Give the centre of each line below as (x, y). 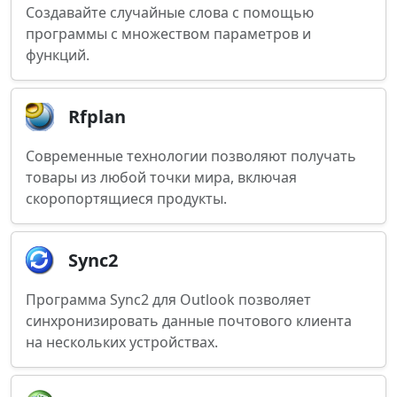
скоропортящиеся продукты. (126, 198)
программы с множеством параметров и (168, 34)
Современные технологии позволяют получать (191, 156)
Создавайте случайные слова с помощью (170, 12)
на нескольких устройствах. (122, 342)
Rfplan (97, 117)
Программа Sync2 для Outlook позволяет (168, 300)
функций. (58, 55)
